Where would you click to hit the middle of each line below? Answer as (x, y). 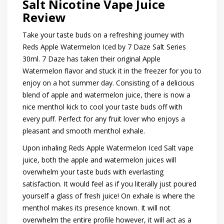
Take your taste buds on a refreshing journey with (103, 35)
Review (44, 17)
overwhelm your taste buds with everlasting (93, 172)
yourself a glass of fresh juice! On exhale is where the (109, 196)
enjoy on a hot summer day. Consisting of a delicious (108, 83)
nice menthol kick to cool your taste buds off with (102, 107)
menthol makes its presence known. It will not (96, 208)
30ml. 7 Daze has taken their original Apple (91, 59)
